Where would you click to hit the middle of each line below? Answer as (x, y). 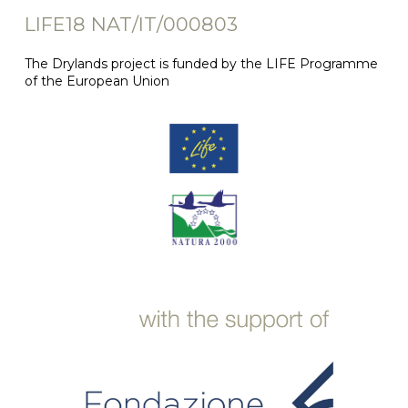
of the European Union (97, 82)
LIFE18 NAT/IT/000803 (131, 25)
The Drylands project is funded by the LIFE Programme (201, 64)
